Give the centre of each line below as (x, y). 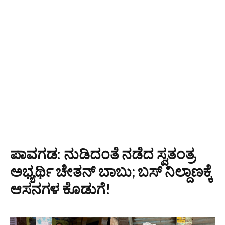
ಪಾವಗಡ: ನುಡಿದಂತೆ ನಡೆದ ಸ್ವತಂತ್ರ (102, 153)
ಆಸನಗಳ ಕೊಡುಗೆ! (60, 189)
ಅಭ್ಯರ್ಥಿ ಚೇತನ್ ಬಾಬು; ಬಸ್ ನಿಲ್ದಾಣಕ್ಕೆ (111, 171)
